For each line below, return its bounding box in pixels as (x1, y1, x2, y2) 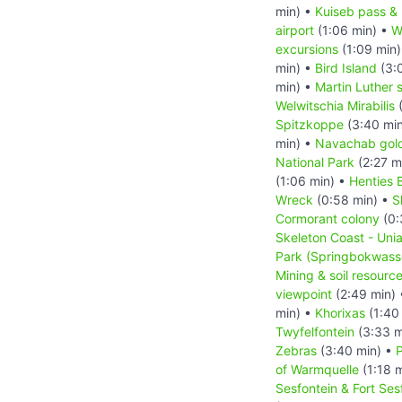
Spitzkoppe (275, 116, 344, 132)
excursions (275, 40, 338, 57)
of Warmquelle (275, 361, 359, 377)
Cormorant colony (275, 210, 380, 226)
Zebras (275, 342, 317, 358)
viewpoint (275, 285, 332, 301)
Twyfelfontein (275, 323, 354, 339)
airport (275, 22, 314, 38)
